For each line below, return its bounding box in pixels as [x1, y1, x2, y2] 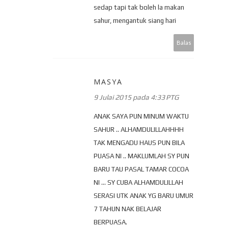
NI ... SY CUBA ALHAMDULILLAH [94, 178, 183, 186]
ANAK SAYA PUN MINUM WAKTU [94, 112, 189, 120]
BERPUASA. [94, 218, 127, 226]
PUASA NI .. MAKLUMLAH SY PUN [94, 152, 189, 160]
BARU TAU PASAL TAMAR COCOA [94, 165, 189, 173]
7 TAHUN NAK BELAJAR [94, 205, 161, 213]
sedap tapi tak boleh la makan [94, 3, 184, 11]
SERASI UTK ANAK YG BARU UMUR [94, 191, 193, 199]
